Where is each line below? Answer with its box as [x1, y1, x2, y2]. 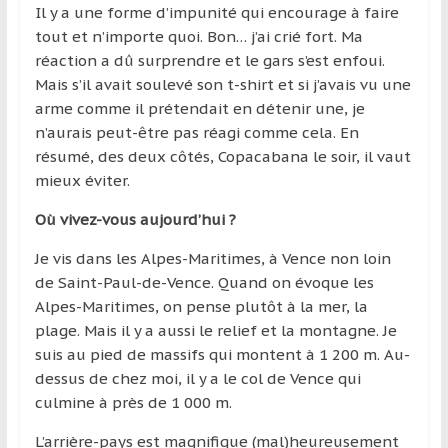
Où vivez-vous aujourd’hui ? [34, 209, 236, 229]
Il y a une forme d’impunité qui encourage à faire [34, 2, 399, 22]
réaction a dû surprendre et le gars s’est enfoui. [34, 50, 385, 70]
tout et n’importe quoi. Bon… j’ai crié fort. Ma [34, 26, 363, 46]
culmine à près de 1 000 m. [34, 392, 232, 412]
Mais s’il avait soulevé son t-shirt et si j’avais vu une [34, 74, 411, 94]
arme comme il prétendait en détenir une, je [34, 98, 365, 118]
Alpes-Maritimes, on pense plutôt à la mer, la [34, 296, 368, 316]
